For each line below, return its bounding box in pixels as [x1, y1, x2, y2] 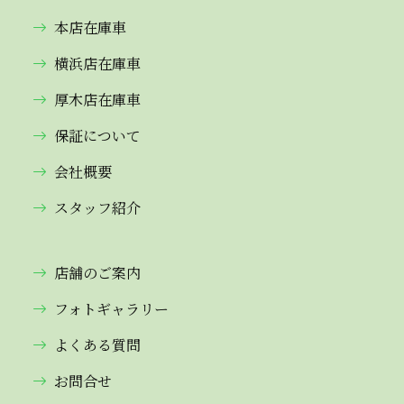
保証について [54, 124, 141, 146]
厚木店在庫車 [54, 88, 141, 110]
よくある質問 [54, 334, 141, 355]
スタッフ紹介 [54, 197, 141, 218]
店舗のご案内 [54, 262, 141, 283]
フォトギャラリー [54, 298, 169, 319]
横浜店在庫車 [54, 52, 141, 74]
